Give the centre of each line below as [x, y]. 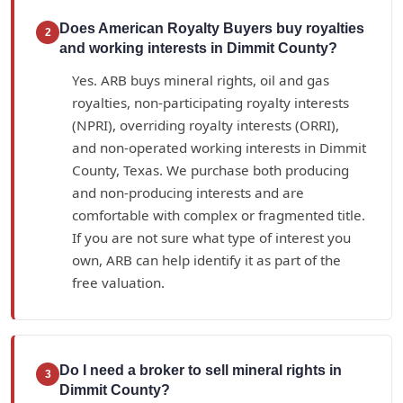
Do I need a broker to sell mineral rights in [201, 370]
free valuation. [118, 282]
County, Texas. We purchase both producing [210, 170]
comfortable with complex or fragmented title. [219, 215]
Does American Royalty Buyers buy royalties [212, 28]
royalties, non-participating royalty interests [210, 102]
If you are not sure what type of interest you [211, 237]
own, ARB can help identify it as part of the [206, 260]
